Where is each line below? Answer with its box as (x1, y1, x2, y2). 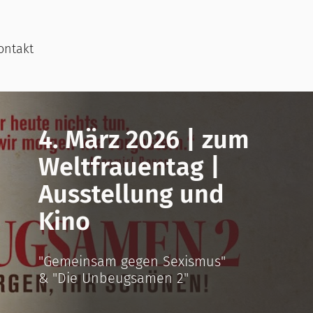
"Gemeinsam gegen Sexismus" (38, 253, 226, 270)
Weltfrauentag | (38, 152, 220, 182)
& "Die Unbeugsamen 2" (38, 270, 189, 286)
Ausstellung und (38, 179, 224, 210)
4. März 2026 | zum (38, 124, 249, 155)
